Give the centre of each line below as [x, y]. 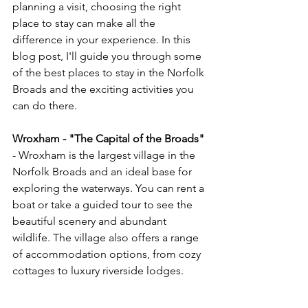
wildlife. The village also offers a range [107, 238]
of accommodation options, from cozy [108, 254]
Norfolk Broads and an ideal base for [103, 172]
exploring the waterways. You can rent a [110, 188]
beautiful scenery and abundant [91, 221]
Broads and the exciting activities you [104, 89]
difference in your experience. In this [103, 40]
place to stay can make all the [85, 23]
